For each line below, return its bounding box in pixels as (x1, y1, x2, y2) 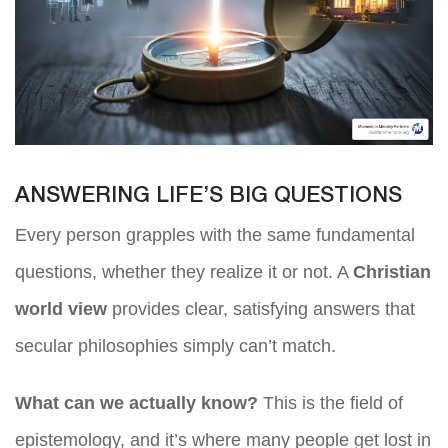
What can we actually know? (15, 392, 258, 413)
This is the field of (258, 392, 403, 413)
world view (15, 298, 107, 319)
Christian (353, 261, 431, 282)
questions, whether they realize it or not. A (15, 261, 353, 282)
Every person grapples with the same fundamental (15, 224, 415, 245)
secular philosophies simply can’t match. (15, 335, 336, 356)
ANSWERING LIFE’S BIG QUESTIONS (15, 185, 402, 206)
